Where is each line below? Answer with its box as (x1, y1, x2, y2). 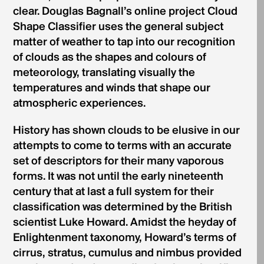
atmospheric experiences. (12, 98, 146, 110)
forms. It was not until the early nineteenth (12, 171, 223, 183)
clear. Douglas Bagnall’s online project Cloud (12, 6, 237, 18)
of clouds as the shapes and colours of (12, 52, 206, 64)
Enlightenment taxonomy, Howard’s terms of (12, 232, 236, 244)
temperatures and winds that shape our (12, 82, 210, 94)
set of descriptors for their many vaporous (12, 156, 224, 167)
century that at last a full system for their (12, 186, 214, 198)
